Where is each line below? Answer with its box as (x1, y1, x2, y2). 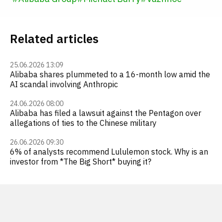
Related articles (10, 31, 99, 47)
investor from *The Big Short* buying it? (10, 157, 151, 166)
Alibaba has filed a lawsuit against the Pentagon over (10, 108, 201, 118)
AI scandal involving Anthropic (10, 79, 118, 89)
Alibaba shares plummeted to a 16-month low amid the (10, 69, 210, 79)
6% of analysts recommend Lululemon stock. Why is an (10, 147, 208, 157)
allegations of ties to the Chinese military (10, 118, 157, 128)
